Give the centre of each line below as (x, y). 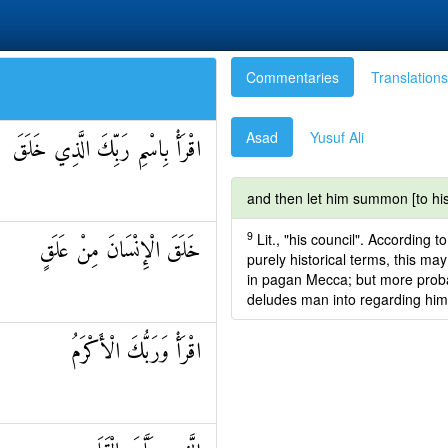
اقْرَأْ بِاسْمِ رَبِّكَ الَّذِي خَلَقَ (107, 150)
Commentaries (292, 77)
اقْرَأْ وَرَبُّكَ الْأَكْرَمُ (136, 352)
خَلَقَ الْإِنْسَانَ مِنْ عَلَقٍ (120, 251)
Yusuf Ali (337, 137)
